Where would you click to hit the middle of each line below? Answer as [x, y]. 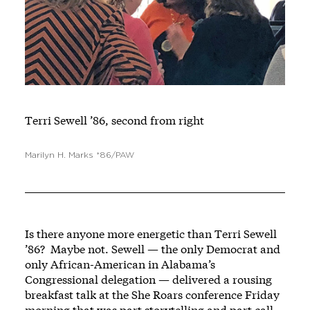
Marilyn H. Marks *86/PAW [80, 155]
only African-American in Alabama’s [120, 264]
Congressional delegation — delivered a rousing [148, 280]
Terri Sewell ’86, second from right [115, 120]
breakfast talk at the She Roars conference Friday [152, 295]
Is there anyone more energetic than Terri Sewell [151, 234]
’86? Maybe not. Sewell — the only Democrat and [153, 249]
